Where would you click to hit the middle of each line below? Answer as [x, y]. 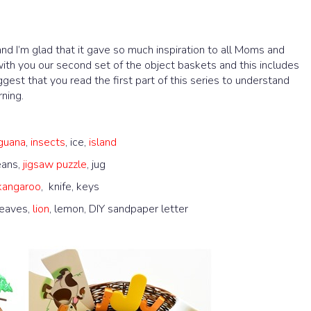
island [103, 142]
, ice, [77, 142]
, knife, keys [70, 186]
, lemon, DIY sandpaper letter [119, 209]
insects [48, 142]
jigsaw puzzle [55, 164]
